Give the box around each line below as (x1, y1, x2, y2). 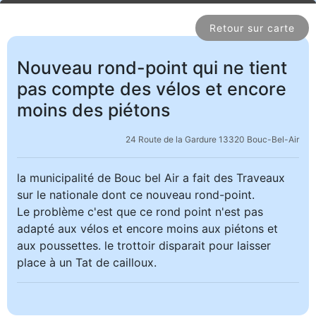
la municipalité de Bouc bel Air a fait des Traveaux (17, 171, 285, 185)
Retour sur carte (209, 22, 295, 34)
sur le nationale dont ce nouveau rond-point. (17, 188, 255, 202)
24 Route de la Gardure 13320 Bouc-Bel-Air (126, 134, 299, 145)
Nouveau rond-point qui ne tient (17, 57, 287, 78)
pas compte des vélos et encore (17, 78, 286, 99)
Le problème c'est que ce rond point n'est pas (17, 205, 263, 219)
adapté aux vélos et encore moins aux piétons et (17, 221, 278, 236)
